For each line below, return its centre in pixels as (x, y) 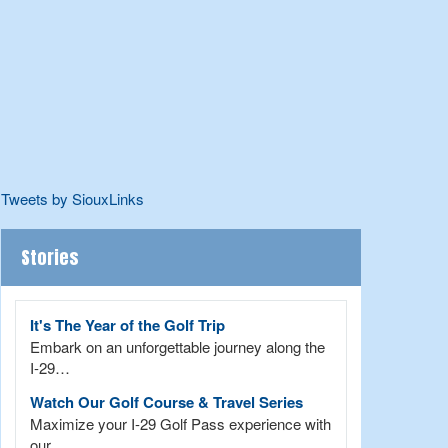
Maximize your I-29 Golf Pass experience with (180, 424)
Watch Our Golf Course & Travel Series (166, 402)
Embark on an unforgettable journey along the (177, 347)
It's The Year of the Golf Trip (127, 325)
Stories (50, 258)
